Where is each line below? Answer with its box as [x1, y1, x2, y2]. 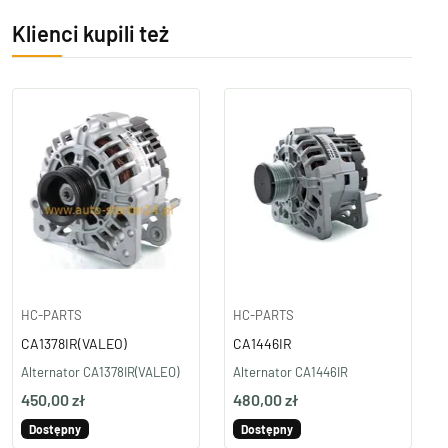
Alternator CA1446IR [233, 364, 348, 380]
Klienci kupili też [12, 20, 169, 46]
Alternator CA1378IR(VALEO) [21, 364, 179, 380]
